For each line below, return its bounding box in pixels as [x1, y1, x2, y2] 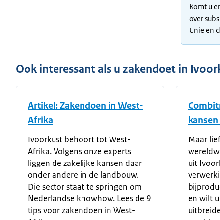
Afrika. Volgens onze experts [28, 146, 131, 157]
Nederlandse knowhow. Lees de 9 [28, 193, 151, 204]
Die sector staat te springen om [28, 181, 142, 192]
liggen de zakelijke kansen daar [28, 158, 142, 168]
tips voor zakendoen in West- [28, 205, 135, 216]
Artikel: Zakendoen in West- [28, 100, 143, 111]
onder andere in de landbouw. [28, 169, 138, 180]
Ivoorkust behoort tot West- [28, 134, 131, 145]
